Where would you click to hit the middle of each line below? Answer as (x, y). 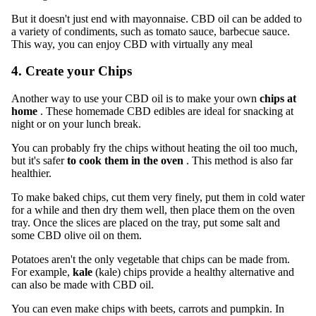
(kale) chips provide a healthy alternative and (195, 272)
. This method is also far (239, 161)
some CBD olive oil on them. (77, 236)
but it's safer (38, 161)
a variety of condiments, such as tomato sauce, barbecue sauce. (151, 31)
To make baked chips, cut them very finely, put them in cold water (158, 197)
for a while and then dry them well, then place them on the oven (153, 210)
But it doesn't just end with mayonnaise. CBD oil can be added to (157, 18)
